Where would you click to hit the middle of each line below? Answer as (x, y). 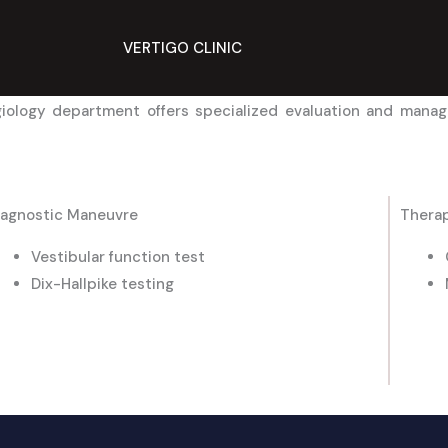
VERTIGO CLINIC (182, 48)
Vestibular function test (118, 257)
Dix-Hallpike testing (103, 284)
